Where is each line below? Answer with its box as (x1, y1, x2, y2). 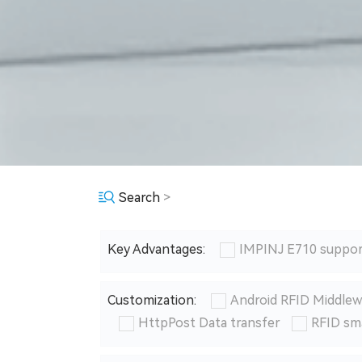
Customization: (107, 293, 200, 309)
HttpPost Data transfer (137, 315, 280, 331)
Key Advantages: (107, 242, 208, 258)
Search (118, 190, 160, 206)
